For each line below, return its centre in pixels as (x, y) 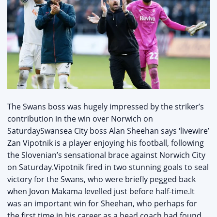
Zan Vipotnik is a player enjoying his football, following (106, 143)
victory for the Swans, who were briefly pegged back (101, 179)
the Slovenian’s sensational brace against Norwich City (106, 155)
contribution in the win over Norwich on (80, 119)
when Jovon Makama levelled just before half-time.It (101, 192)
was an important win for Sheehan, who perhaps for (102, 204)
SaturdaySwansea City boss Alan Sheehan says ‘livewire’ (108, 131)
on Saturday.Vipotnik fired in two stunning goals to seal (108, 167)
